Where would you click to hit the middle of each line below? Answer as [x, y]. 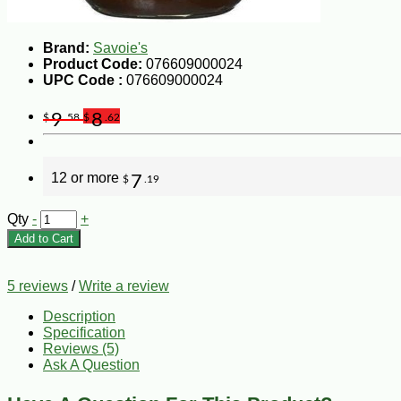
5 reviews [38, 286]
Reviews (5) [81, 348]
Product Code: [93, 64]
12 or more [87, 177]
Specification [84, 332]
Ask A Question [91, 364]
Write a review [124, 286]
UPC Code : [85, 80]
